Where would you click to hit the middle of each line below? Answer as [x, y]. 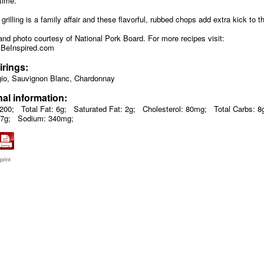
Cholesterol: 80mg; [175, 108]
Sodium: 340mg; [46, 118]
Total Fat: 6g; [44, 108]
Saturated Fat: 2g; [105, 108]
